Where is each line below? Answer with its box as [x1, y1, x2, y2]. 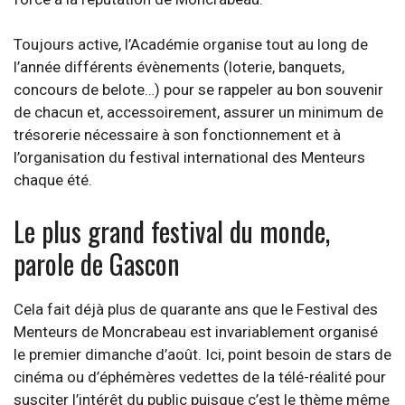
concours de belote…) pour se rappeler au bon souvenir [14, 80, 383, 99]
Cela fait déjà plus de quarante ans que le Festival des [14, 299, 378, 318]
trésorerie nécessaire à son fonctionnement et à [14, 126, 341, 145]
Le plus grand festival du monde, [14, 210, 330, 251]
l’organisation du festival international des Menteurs [14, 148, 365, 167]
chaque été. [14, 171, 92, 190]
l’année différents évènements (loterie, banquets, [14, 58, 344, 77]
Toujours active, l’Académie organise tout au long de [14, 35, 368, 54]
